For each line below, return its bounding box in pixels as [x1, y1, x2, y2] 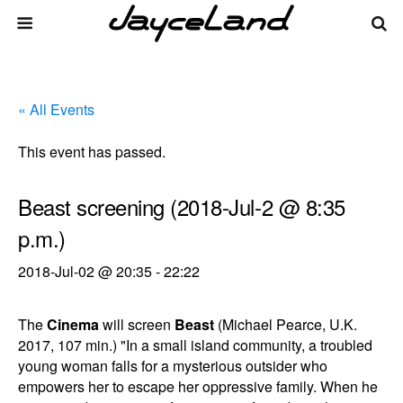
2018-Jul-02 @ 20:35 [18, 261, 152, 282]
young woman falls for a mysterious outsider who [18, 355, 327, 376]
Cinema [47, 314, 99, 335]
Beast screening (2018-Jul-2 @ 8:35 [18, 191, 345, 222]
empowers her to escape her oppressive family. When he [18, 376, 378, 397]
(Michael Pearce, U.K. [214, 314, 357, 335]
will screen [99, 314, 175, 335]
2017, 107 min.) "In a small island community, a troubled [18, 335, 372, 355]
